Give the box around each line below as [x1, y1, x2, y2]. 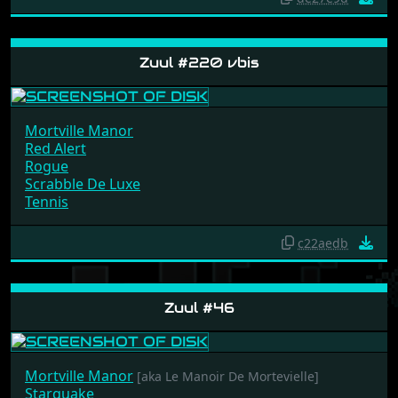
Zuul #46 [163, 306, 235, 326]
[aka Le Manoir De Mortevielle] [137, 376, 319, 394]
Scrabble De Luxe [25, 182, 140, 203]
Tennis [25, 200, 68, 220]
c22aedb [298, 243, 348, 260]
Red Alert [25, 147, 86, 167]
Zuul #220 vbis [139, 61, 259, 81]
